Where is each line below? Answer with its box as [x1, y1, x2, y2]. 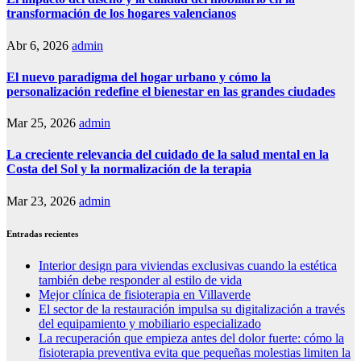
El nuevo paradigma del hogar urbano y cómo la [6, 69, 271, 84]
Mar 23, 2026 [6, 193, 76, 208]
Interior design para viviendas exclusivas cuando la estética [39, 258, 337, 272]
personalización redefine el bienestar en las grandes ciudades [6, 84, 335, 98]
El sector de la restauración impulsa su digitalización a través [39, 301, 345, 316]
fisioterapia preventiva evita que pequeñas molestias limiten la [39, 345, 351, 359]
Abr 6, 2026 [6, 38, 68, 52]
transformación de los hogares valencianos [6, 6, 236, 21]
